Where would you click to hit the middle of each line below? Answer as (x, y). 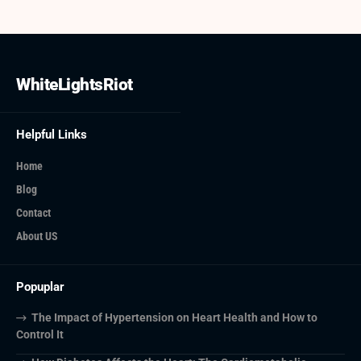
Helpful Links (52, 135)
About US (37, 237)
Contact (33, 213)
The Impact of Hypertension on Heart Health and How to (174, 318)
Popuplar (40, 287)
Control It (40, 335)
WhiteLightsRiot (75, 85)
